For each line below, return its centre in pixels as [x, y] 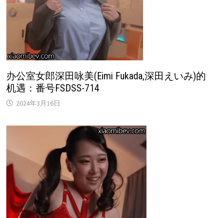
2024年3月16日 [38, 103]
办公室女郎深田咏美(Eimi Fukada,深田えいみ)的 [106, 76]
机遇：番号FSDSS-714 [53, 88]
